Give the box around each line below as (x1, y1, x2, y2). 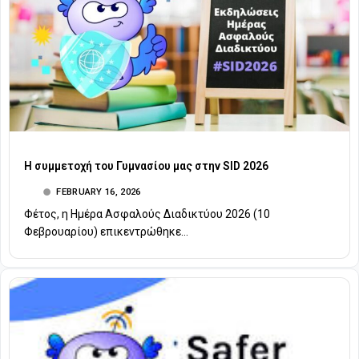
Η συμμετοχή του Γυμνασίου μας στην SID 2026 (24, 159, 268, 173)
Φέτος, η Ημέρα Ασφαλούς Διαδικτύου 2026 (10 (24, 208, 270, 221)
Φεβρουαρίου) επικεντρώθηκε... (24, 225, 188, 239)
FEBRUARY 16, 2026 (56, 186, 141, 198)
